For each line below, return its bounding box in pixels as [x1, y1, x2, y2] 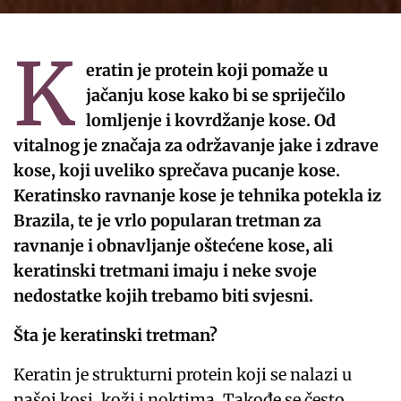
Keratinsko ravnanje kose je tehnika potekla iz [13, 184, 382, 206]
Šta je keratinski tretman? [13, 324, 218, 346]
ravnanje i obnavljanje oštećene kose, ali [13, 235, 334, 256]
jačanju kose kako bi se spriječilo [85, 84, 346, 106]
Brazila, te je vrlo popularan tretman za [13, 209, 322, 231]
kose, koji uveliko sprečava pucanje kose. [13, 159, 341, 181]
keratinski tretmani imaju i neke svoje [13, 260, 318, 281]
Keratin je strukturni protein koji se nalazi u [13, 363, 353, 385]
